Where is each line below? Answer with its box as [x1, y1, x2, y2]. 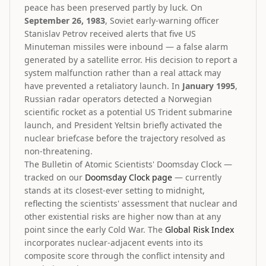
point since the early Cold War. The [24, 224, 165, 235]
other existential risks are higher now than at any [24, 211, 221, 222]
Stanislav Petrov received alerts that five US [24, 28, 196, 39]
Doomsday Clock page [85, 172, 172, 183]
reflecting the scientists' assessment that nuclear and [24, 198, 237, 209]
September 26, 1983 [24, 15, 105, 26]
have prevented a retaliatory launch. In [24, 80, 182, 91]
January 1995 [182, 80, 235, 91]
